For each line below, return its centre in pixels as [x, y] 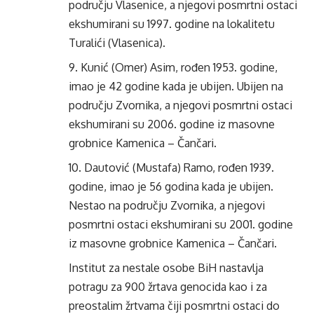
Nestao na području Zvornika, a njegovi [167, 205]
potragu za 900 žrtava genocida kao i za [168, 287]
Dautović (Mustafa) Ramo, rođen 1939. [179, 168]
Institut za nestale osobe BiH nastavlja [166, 268]
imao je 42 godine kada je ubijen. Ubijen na [176, 86]
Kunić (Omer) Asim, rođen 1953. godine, [179, 67]
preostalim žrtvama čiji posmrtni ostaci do [174, 306]
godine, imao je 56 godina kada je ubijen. [171, 186]
